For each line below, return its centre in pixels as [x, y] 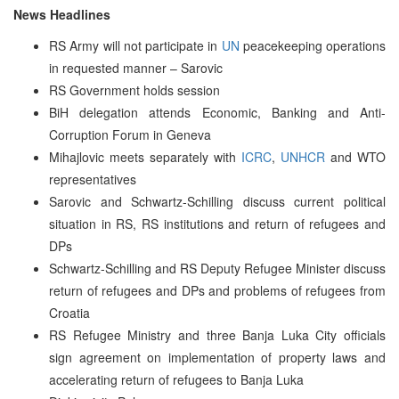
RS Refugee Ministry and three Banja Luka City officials [217, 334]
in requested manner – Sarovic [136, 67]
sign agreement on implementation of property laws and [217, 357]
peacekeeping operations [312, 45]
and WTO [355, 156]
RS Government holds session [134, 90]
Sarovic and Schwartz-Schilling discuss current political [217, 201]
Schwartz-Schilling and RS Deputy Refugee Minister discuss [217, 268]
